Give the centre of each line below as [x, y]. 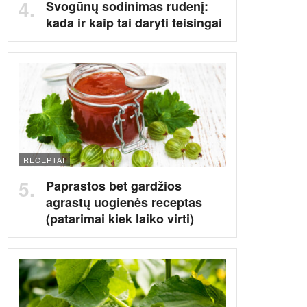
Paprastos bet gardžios [114, 185]
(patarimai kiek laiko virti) [120, 218]
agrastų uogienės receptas [124, 202]
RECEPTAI [44, 159]
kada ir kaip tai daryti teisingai [134, 23]
